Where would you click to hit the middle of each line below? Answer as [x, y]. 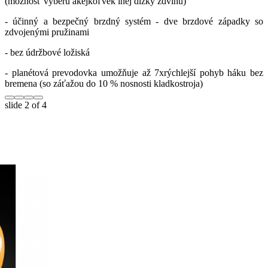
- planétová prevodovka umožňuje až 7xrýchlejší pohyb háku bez [134, 72]
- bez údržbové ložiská [48, 52]
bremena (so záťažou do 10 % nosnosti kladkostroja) [104, 83]
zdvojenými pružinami [47, 32]
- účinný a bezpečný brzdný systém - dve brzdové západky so [134, 21]
